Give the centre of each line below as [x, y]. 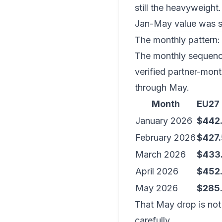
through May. [162, 87]
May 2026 [157, 188]
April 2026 [157, 171]
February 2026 [166, 138]
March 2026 [161, 154]
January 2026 [164, 121]
